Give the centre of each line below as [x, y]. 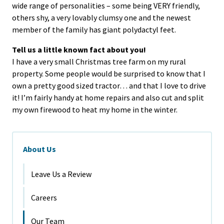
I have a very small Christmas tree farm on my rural [99, 61]
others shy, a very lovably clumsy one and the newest [101, 17]
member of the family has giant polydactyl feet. [94, 29]
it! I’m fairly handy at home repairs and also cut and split [108, 97]
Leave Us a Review [61, 174]
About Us [39, 149]
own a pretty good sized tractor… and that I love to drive [109, 85]
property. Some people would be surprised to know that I [109, 73]
